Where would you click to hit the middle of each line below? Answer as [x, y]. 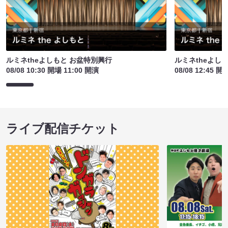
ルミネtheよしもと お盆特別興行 [59, 60]
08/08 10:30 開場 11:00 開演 [52, 70]
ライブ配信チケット [63, 128]
